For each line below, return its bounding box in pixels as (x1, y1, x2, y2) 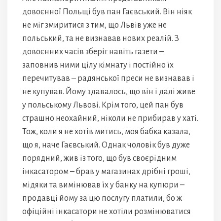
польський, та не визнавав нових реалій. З (22, 34, 179, 43)
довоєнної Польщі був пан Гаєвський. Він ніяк (22, 7, 192, 16)
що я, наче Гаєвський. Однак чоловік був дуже (22, 141, 190, 149)
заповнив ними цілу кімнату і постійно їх (22, 61, 174, 70)
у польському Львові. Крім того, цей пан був (22, 101, 184, 110)
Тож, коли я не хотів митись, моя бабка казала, (22, 127, 190, 136)
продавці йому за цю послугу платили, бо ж (22, 194, 182, 203)
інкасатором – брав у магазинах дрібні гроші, (22, 167, 190, 176)
